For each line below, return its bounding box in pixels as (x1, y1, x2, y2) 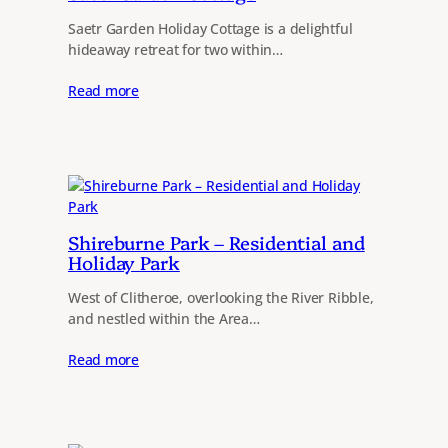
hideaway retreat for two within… (68, 39, 283, 59)
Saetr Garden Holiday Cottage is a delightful (68, 18, 353, 38)
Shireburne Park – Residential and (68, 229, 365, 256)
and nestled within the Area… (68, 309, 260, 329)
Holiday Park (68, 249, 180, 276)
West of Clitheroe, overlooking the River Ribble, (68, 288, 374, 308)
